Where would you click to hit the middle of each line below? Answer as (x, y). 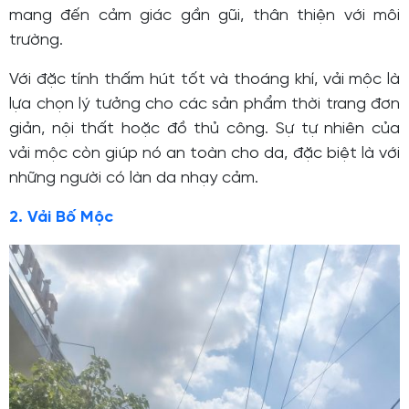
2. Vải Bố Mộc (61, 218)
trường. (36, 41)
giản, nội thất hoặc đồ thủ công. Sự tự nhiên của (204, 130)
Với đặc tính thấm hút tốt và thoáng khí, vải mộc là (204, 80)
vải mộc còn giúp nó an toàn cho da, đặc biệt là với (204, 154)
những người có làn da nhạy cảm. (134, 179)
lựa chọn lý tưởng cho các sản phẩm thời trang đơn (204, 105)
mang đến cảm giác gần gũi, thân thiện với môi (204, 16)
